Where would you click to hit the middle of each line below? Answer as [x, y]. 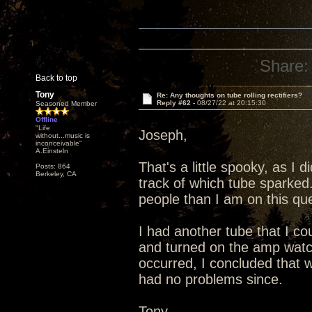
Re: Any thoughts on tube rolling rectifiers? [229, 95]
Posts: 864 [53, 166]
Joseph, [163, 135]
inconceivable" [59, 143]
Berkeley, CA [56, 174]
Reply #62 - [177, 103]
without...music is [63, 135]
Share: [284, 66]
